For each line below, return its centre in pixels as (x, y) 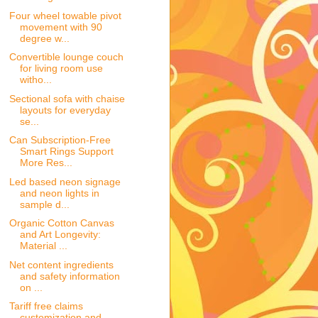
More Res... (46, 163)
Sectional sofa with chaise (67, 98)
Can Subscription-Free (60, 140)
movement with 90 (61, 27)
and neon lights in (59, 193)
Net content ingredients (61, 264)
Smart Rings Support (66, 152)
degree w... (44, 38)
